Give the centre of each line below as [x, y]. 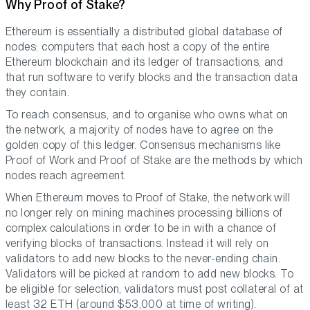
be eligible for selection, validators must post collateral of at [155, 289]
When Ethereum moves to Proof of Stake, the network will [148, 198]
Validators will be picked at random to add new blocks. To [150, 274]
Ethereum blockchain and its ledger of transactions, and [145, 62]
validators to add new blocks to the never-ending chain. [143, 259]
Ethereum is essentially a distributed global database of [144, 32]
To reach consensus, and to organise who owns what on [147, 115]
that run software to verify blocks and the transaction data [152, 77]
